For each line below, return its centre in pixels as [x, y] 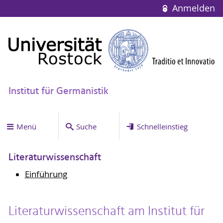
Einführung [46, 174]
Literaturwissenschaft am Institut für [106, 211]
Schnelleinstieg [162, 126]
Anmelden [192, 8]
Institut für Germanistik [58, 91]
